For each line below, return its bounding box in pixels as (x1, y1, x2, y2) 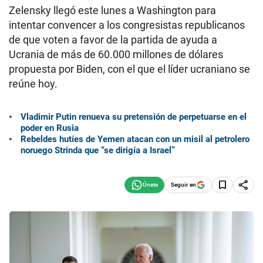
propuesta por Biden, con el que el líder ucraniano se (9, 63, 250, 75)
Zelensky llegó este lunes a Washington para (9, 4, 216, 16)
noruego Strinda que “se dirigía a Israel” (21, 144, 175, 156)
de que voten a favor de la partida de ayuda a (9, 33, 217, 46)
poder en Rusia (21, 122, 79, 133)
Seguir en (171, 181, 196, 188)
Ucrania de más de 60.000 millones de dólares (9, 48, 223, 60)
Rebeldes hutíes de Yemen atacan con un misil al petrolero (21, 133, 249, 144)
